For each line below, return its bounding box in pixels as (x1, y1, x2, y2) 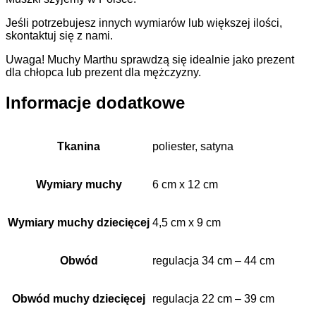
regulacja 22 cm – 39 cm (152, 292, 274, 305)
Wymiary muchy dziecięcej (8, 216, 150, 229)
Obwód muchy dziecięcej (12, 292, 145, 305)
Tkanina (57, 140, 100, 152)
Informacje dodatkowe (6, 92, 185, 112)
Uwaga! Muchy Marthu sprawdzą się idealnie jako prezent (6, 53, 294, 66)
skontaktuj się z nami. (6, 29, 113, 42)
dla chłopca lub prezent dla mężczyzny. (6, 66, 201, 78)
